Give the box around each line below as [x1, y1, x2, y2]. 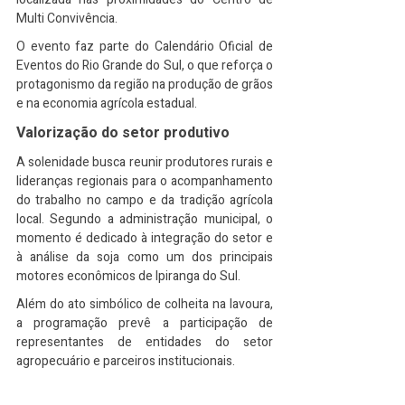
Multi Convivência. [16, 9, 118, 28]
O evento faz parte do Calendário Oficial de [16, 37, 273, 56]
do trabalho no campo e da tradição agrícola [16, 191, 273, 210]
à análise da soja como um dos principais [16, 248, 273, 267]
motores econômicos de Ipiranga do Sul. [16, 267, 240, 286]
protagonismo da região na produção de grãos [16, 75, 273, 94]
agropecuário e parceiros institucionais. [16, 352, 235, 371]
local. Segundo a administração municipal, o [16, 210, 273, 229]
